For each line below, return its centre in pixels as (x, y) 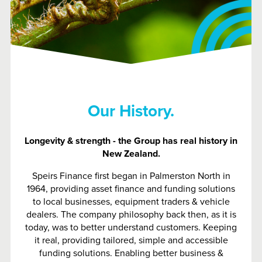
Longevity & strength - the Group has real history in (131, 141)
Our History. (131, 111)
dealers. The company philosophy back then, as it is (131, 214)
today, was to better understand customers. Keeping (131, 227)
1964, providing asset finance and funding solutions (131, 189)
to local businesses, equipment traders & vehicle (131, 201)
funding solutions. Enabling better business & (131, 253)
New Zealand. (131, 154)
